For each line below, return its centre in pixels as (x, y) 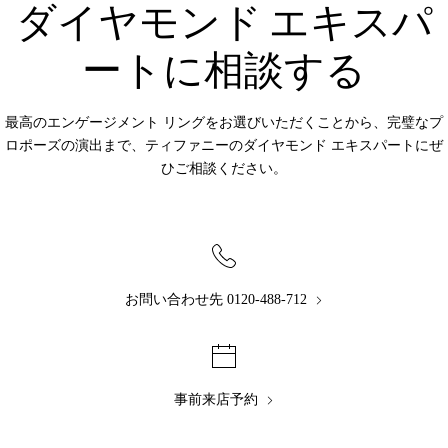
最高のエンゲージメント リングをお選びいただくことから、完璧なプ (224, 122)
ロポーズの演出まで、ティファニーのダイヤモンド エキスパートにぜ (224, 145)
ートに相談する (224, 70)
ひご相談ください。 (224, 168)
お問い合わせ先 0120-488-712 (216, 299)
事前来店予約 (216, 399)
